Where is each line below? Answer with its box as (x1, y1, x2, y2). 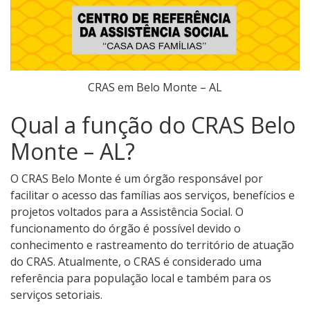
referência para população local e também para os (10, 271, 271, 286)
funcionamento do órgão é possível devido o (10, 221, 241, 237)
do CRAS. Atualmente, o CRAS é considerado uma (10, 254, 262, 270)
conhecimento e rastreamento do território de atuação (10, 237, 294, 253)
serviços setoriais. (10, 287, 102, 303)
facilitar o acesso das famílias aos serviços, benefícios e (10, 188, 295, 203)
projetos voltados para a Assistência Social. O (10, 204, 244, 220)
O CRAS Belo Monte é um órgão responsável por (10, 171, 263, 187)
